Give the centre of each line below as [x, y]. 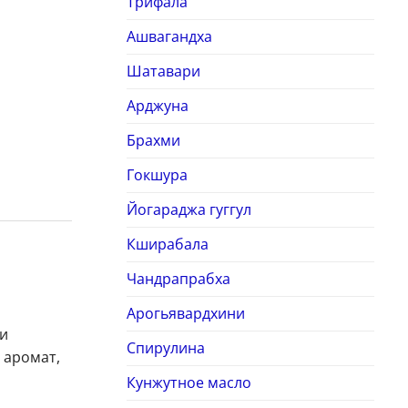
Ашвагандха [169, 37]
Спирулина [165, 348]
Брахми [153, 141]
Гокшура [157, 175]
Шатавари [163, 71]
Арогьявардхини [185, 314]
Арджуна [157, 106]
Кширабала [167, 245]
